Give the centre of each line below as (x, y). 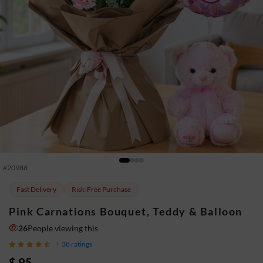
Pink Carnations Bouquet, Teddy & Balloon (126, 211)
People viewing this (63, 228)
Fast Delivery (36, 189)
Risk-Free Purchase (101, 189)
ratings (82, 244)
